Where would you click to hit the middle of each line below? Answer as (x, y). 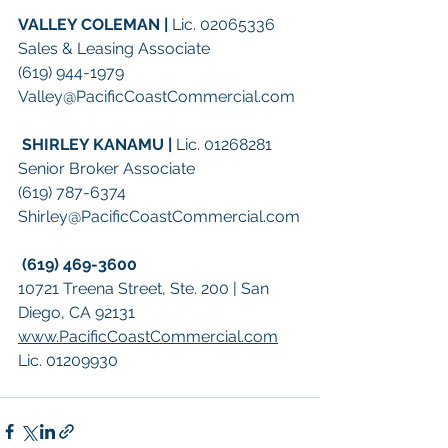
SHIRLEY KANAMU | (99, 145)
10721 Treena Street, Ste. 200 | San (145, 289)
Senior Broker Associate (106, 169)
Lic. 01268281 (224, 145)
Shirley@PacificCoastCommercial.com (159, 217)
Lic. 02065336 (223, 25)
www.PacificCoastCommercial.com (148, 337)
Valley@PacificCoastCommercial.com (156, 97)
